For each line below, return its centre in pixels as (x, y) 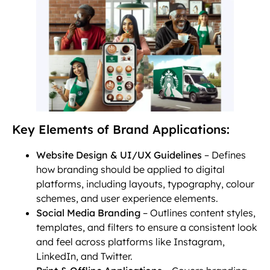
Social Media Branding (89, 212)
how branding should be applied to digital (130, 169)
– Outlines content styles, (199, 212)
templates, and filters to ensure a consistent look (147, 227)
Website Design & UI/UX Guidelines (119, 155)
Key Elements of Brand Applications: (121, 129)
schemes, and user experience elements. (127, 198)
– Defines (224, 155)
